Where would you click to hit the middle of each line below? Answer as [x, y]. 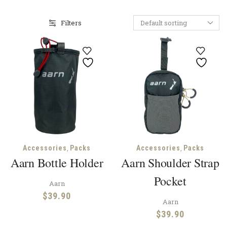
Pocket [170, 181]
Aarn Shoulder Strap [170, 163]
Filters [71, 23]
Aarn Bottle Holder [57, 163]
